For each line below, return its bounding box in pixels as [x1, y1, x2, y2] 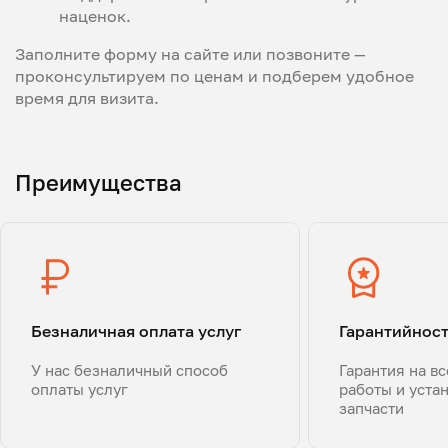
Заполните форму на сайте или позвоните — [15, 43, 366, 64]
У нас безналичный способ [31, 360, 228, 379]
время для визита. [15, 87, 159, 108]
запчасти [339, 398, 404, 417]
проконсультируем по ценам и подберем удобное [15, 65, 414, 86]
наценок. [59, 5, 131, 26]
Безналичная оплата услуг [31, 320, 241, 341]
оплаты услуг [31, 379, 128, 398]
